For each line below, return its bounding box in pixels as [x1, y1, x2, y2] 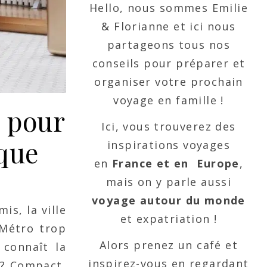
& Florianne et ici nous [101, 19, 236, 33]
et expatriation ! [120, 212, 218, 226]
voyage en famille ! [113, 93, 224, 107]
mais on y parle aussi [105, 175, 232, 189]
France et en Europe [108, 156, 240, 170]
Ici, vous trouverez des [101, 119, 236, 133]
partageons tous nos [107, 38, 231, 52]
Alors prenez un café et [99, 238, 238, 252]
